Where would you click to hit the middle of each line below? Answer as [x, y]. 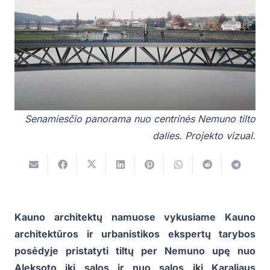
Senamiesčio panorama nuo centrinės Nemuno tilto [140, 119]
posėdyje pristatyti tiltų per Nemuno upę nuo [135, 251]
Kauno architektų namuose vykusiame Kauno [135, 217]
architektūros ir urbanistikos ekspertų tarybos [135, 234]
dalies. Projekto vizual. [204, 136]
